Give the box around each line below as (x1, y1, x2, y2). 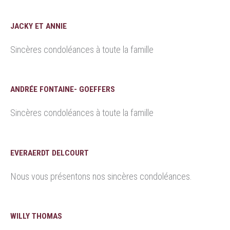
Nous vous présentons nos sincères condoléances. (10, 170, 192, 182)
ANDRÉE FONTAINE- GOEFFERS (10, 85, 115, 94)
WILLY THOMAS (10, 211, 62, 221)
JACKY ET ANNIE (10, 21, 67, 31)
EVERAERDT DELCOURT (10, 148, 89, 158)
